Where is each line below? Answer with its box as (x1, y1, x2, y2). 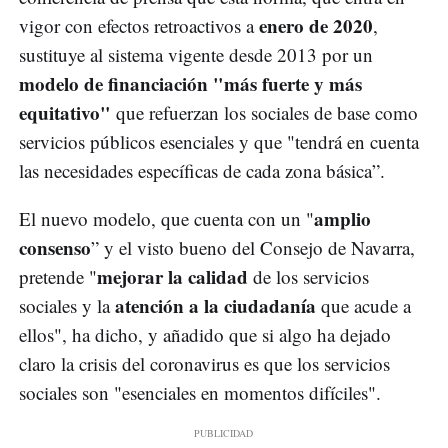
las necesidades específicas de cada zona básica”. (19, 158, 385, 184)
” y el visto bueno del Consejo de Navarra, (91, 235, 415, 261)
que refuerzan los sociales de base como (111, 100, 418, 126)
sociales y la (19, 293, 115, 319)
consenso (19, 234, 91, 262)
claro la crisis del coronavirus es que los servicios (19, 351, 390, 377)
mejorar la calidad (97, 263, 253, 291)
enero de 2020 (259, 12, 373, 40)
